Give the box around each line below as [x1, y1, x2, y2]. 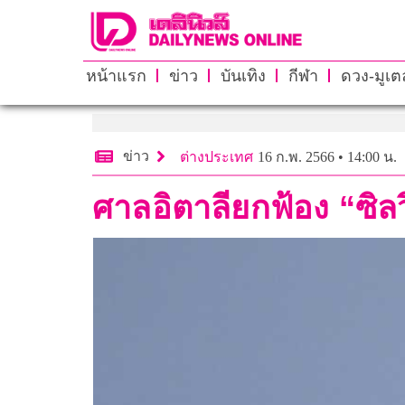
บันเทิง [220, 66, 266, 85]
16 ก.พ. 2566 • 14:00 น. [258, 148, 397, 165]
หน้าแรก [85, 66, 146, 85]
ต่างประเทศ [180, 148, 253, 165]
